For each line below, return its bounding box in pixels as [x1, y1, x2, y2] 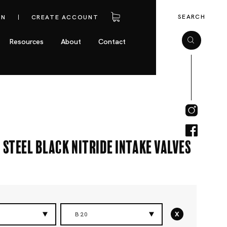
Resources [9, 37, 44, 46]
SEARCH [177, 13, 205, 21]
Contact [98, 37, 126, 46]
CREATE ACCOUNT [31, 13, 99, 21]
